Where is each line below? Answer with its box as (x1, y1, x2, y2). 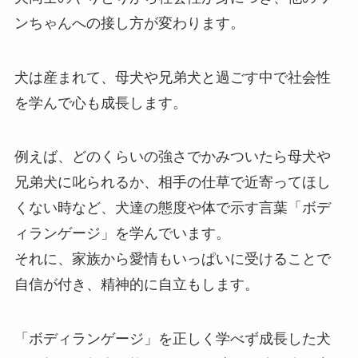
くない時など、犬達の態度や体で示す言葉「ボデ (14, 200, 331, 217)
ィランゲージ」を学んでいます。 (14, 225, 230, 242)
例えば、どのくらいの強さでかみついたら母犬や (14, 149, 331, 165)
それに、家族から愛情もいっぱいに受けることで (14, 251, 331, 268)
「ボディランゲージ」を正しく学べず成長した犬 (14, 331, 331, 348)
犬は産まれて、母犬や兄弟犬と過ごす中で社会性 (14, 69, 331, 86)
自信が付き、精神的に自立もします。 (14, 276, 259, 293)
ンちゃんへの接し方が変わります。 (14, 14, 245, 31)
